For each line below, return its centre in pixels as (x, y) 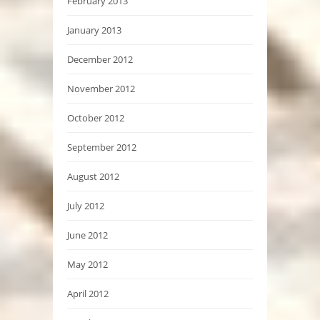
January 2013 (94, 30)
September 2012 (102, 147)
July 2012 (86, 205)
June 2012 (87, 235)
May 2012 (87, 264)
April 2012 (88, 293)
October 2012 (96, 117)
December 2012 (100, 59)
